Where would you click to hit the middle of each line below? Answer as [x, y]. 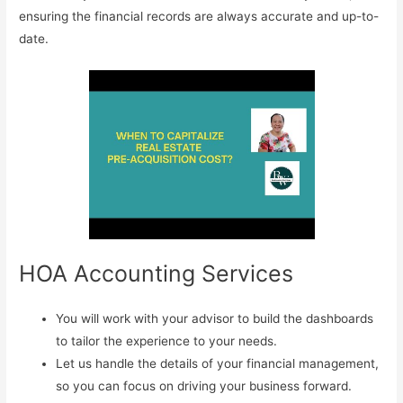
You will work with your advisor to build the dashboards [215, 319]
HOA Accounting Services [157, 274]
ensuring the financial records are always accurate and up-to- [199, 17]
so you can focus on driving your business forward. [204, 386]
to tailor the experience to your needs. [167, 341]
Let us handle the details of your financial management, [218, 364]
